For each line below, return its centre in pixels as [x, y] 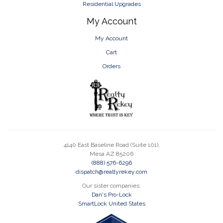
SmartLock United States [111, 204]
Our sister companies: [111, 186]
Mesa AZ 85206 [111, 154]
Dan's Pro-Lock [111, 195]
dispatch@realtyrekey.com [111, 172]
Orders [111, 66]
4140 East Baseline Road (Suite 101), [111, 145]
